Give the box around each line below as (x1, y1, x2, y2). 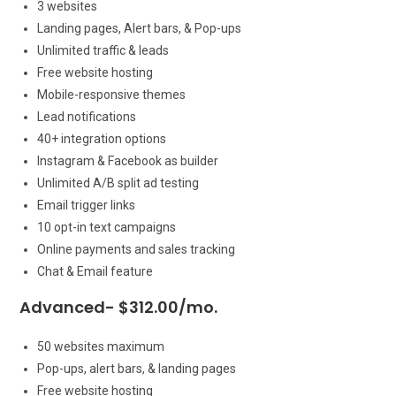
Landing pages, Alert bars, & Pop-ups (37, 20, 242, 35)
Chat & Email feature (37, 263, 154, 278)
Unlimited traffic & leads (37, 42, 170, 57)
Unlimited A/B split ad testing (37, 175, 200, 190)
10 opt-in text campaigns (37, 219, 177, 234)
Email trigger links (37, 197, 136, 212)
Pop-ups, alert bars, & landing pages (37, 361, 237, 376)
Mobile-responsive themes (37, 87, 187, 102)
